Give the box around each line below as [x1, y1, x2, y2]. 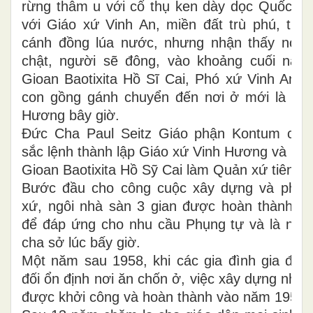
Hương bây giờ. [22, 107, 119, 123]
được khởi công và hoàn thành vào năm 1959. [22, 289, 310, 305]
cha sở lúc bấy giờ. [22, 234, 140, 250]
